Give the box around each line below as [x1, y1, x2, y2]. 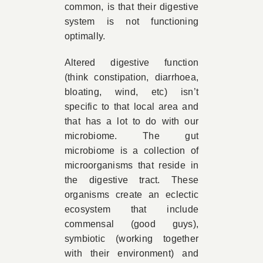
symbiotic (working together [64, 234, 199, 244]
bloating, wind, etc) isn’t [64, 87, 199, 97]
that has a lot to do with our [64, 116, 199, 126]
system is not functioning [64, 16, 199, 26]
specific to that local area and [64, 102, 199, 112]
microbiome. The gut [64, 131, 199, 141]
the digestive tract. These [64, 175, 199, 185]
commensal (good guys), [64, 219, 199, 229]
